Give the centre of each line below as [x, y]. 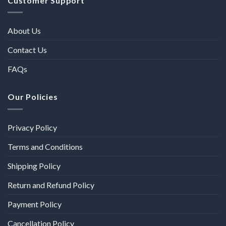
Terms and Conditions [45, 146]
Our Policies [33, 97]
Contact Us [27, 50]
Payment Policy [35, 204]
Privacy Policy [32, 127]
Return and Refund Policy [51, 185]
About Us [24, 31]
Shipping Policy [34, 165]
